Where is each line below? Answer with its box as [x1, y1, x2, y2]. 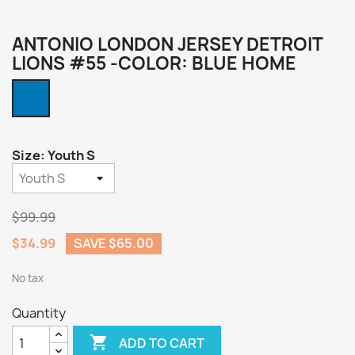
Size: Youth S [12, 147, 95, 164]
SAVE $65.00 [74, 235, 154, 252]
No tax [12, 271, 44, 285]
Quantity [12, 304, 66, 322]
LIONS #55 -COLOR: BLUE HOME [12, 52, 296, 75]
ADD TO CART [119, 334, 205, 352]
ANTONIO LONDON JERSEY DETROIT [12, 32, 323, 56]
